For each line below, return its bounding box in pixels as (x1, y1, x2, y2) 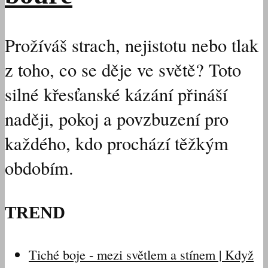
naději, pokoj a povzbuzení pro (5, 106, 229, 131)
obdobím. (5, 155, 74, 180)
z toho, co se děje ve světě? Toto (5, 57, 241, 82)
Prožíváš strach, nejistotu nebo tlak (5, 32, 258, 57)
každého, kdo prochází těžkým (5, 130, 229, 156)
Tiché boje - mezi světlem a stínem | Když (29, 245, 254, 264)
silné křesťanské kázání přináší (5, 81, 227, 106)
